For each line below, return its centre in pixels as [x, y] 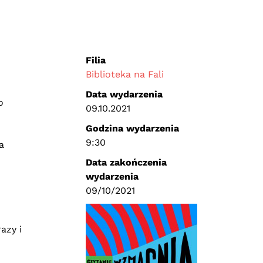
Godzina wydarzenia [132, 128]
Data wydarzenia [124, 94]
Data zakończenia [126, 162]
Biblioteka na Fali [124, 74]
